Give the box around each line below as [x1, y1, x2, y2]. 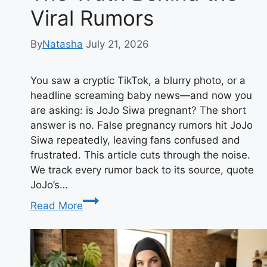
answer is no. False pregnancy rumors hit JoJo [30, 119, 253, 132]
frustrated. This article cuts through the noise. [30, 149, 250, 162]
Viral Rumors [30, 5, 154, 30]
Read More [30, 200, 83, 212]
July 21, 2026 [86, 38, 149, 51]
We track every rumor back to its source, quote [30, 164, 254, 176]
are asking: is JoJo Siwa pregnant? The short [30, 104, 246, 117]
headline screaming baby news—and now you [30, 89, 252, 102]
